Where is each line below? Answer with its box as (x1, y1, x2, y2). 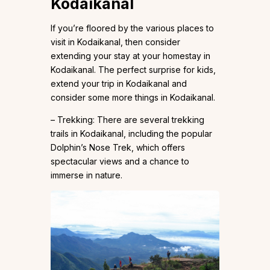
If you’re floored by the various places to (51, 22, 214, 33)
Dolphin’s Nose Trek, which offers (51, 142, 185, 152)
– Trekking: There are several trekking (51, 114, 204, 125)
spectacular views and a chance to (51, 155, 189, 166)
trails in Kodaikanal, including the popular (51, 128, 212, 139)
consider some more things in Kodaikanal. (51, 92, 218, 102)
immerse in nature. (51, 169, 122, 180)
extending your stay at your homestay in (51, 50, 210, 61)
